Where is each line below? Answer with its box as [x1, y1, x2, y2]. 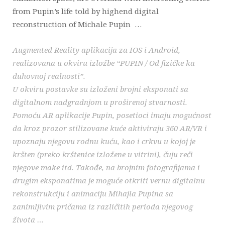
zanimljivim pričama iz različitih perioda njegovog [13, 201, 193, 212]
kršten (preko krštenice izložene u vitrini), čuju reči [13, 149, 193, 160]
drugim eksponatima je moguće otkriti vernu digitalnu [13, 175, 205, 186]
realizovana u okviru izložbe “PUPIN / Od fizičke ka [13, 58, 195, 68]
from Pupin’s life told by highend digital [13, 6, 159, 17]
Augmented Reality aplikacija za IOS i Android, [13, 45, 180, 55]
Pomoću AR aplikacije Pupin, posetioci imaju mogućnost [13, 110, 211, 121]
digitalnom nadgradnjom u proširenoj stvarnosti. [13, 97, 187, 107]
